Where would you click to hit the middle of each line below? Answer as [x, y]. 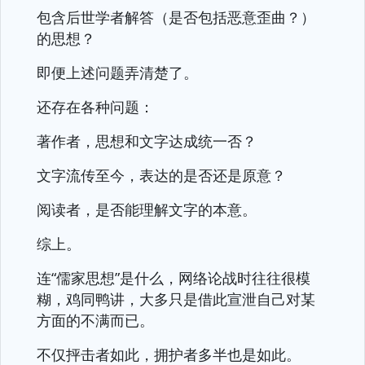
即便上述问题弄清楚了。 [117, 73]
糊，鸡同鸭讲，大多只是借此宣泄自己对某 [176, 299]
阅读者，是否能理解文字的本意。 [147, 209]
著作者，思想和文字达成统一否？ [147, 141]
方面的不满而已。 [95, 320]
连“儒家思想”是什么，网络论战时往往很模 [174, 278]
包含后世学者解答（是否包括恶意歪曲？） [176, 17]
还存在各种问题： [95, 107]
